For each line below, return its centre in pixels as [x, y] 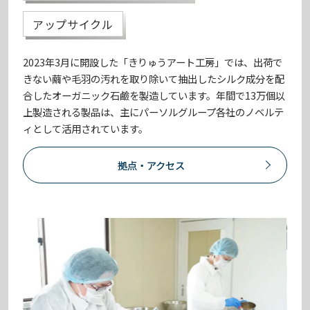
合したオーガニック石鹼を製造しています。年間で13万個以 [154, 95]
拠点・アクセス [152, 165]
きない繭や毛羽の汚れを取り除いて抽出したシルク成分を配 [154, 78]
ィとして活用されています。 [86, 128]
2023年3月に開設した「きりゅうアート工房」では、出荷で [153, 62]
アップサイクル [73, 24]
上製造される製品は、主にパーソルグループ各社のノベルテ [154, 111]
